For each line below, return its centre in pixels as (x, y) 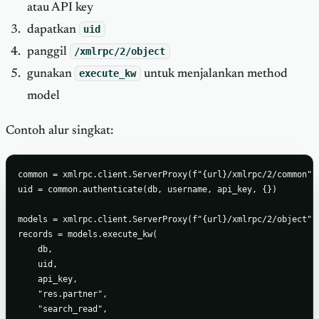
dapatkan (53, 30)
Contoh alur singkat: (59, 131)
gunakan (51, 74)
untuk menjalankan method (214, 74)
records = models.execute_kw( (88, 234)
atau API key (60, 8)
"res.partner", (63, 294)
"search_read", (63, 309)
